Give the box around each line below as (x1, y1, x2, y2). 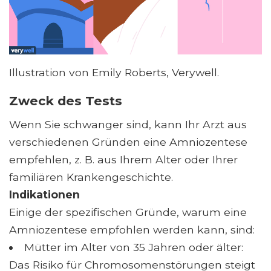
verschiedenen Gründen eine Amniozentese (9, 135, 247, 148)
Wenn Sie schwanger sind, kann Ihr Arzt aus (9, 117, 247, 131)
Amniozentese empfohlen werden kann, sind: (9, 223, 255, 236)
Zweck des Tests (9, 93, 122, 108)
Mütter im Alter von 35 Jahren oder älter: (24, 240, 243, 253)
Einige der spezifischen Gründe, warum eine (9, 205, 247, 218)
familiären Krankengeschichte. (9, 170, 173, 183)
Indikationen (9, 188, 80, 201)
